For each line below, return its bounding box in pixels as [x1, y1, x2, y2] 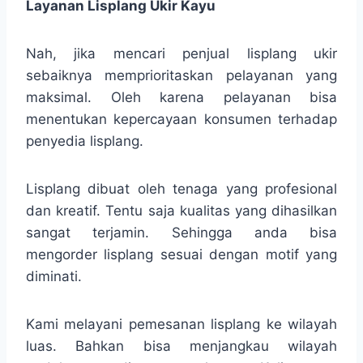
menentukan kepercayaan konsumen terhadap [26, 110, 337, 127]
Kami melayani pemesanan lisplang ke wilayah [26, 315, 337, 332]
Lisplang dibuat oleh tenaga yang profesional [26, 180, 337, 197]
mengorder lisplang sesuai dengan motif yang [26, 246, 337, 263]
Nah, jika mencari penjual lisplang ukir [26, 45, 337, 62]
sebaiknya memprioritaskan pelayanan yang [26, 66, 337, 83]
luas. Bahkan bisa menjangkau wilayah [26, 337, 337, 354]
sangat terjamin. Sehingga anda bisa [26, 224, 337, 241]
